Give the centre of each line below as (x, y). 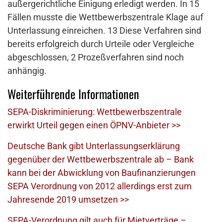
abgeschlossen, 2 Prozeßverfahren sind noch (96, 57)
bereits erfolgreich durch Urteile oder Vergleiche (101, 44)
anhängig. (27, 71)
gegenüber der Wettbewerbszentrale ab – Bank (101, 160)
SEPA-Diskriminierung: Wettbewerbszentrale (95, 112)
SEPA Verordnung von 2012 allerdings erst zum (100, 186)
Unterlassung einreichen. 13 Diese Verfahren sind (104, 31)
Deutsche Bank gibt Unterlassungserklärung (94, 146)
